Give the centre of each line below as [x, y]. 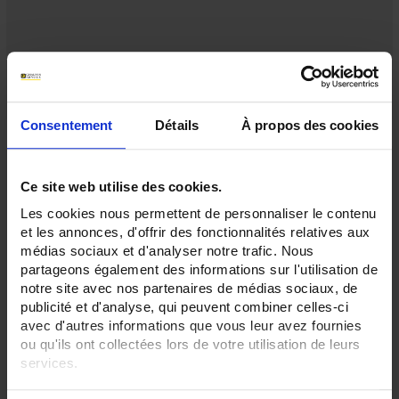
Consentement [67, 125]
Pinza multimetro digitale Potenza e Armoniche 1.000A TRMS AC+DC [199, 378]
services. [49, 363]
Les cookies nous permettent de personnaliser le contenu [199, 214]
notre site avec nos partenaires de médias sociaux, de [189, 289]
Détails [177, 125]
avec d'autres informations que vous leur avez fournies [191, 326]
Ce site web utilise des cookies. [121, 186]
